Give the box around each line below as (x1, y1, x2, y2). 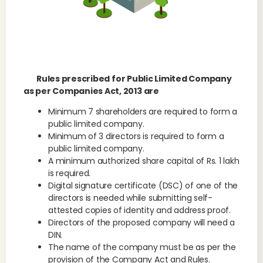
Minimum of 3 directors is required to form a (48, 130, 224, 142)
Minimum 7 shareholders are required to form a (48, 106, 238, 117)
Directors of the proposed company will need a (48, 217, 235, 228)
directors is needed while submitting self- (48, 192, 213, 204)
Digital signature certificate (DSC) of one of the (48, 180, 238, 191)
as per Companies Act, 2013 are (23, 85, 159, 97)
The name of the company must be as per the (48, 241, 236, 253)
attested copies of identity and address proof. (48, 204, 231, 216)
